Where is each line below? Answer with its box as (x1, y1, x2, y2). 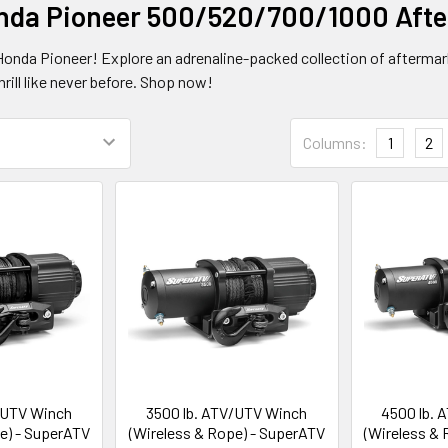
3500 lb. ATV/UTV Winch (146, 402, 308, 422)
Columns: (303, 133, 367, 152)
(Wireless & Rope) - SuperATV (128, 422, 325, 442)
